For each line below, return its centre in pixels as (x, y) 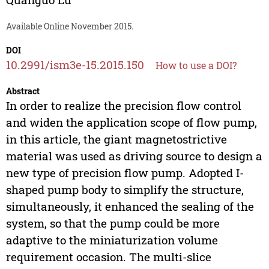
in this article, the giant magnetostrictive (116, 139)
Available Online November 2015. (69, 26)
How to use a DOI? (196, 65)
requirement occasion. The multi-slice (108, 257)
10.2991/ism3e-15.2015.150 (75, 65)
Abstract (23, 91)
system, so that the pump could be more (113, 223)
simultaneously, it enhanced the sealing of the (130, 207)
